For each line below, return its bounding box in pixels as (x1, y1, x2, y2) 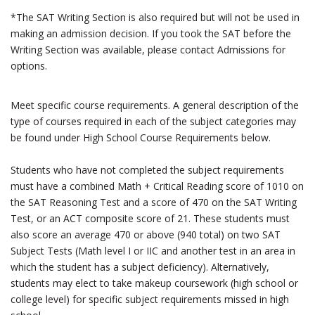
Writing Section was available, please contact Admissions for (11, 43, 285, 56)
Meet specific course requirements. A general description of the (11, 98, 299, 112)
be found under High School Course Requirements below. (11, 131, 271, 144)
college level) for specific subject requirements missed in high (11, 292, 289, 306)
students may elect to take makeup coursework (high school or (11, 276, 298, 290)
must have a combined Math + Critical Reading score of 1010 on (11, 179, 304, 193)
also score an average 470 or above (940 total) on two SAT (11, 228, 281, 241)
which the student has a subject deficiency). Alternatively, (11, 260, 269, 274)
